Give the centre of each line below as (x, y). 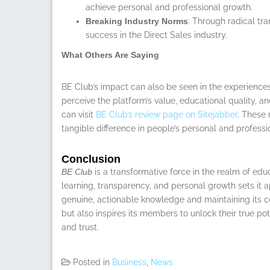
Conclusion (91, 159)
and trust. (80, 227)
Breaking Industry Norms (137, 21)
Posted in (93, 262)
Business (129, 262)
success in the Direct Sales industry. (156, 35)
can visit (79, 114)
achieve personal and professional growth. (169, 7)
